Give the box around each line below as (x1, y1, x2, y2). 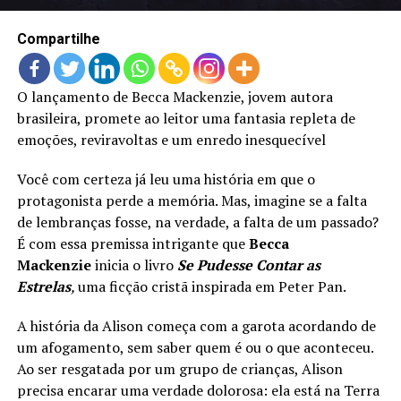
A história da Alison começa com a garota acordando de (16, 315, 376, 336)
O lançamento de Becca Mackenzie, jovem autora (16, 86, 333, 107)
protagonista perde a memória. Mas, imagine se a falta (16, 190, 367, 210)
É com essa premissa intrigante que (16, 233, 249, 253)
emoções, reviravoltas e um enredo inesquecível (16, 129, 326, 149)
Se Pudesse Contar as (176, 254, 320, 275)
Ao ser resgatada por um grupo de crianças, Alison (16, 358, 343, 379)
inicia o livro (90, 254, 177, 275)
